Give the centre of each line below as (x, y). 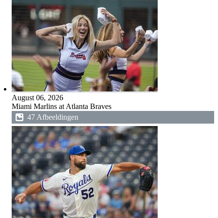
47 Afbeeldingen (53, 117)
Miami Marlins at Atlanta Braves (61, 106)
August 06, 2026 (37, 98)
